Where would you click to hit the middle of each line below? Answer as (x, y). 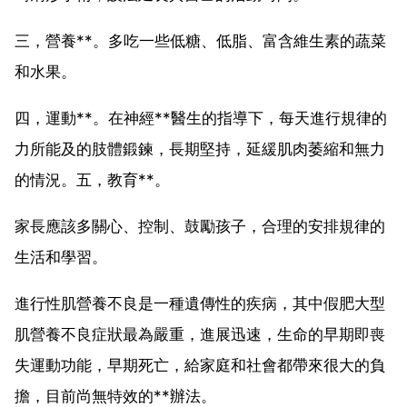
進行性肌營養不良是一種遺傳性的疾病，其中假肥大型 (200, 303)
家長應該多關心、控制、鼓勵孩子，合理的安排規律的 (200, 226)
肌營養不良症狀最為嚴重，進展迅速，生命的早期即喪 (200, 334)
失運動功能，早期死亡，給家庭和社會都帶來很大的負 (200, 365)
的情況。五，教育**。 (92, 179)
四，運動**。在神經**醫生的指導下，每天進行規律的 (201, 118)
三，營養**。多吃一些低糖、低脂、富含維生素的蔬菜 (200, 40)
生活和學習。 (61, 257)
